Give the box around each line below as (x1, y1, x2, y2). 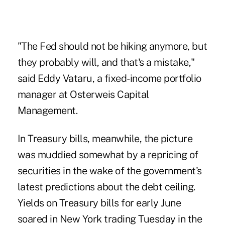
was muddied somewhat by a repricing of (17, 149, 198, 161)
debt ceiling (142, 181, 194, 193)
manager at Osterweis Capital (17, 88, 149, 101)
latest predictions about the (17, 181, 142, 193)
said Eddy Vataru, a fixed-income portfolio (17, 72, 201, 85)
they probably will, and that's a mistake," (17, 56, 195, 69)
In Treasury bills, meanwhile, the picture (17, 133, 193, 145)
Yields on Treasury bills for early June (17, 197, 181, 209)
